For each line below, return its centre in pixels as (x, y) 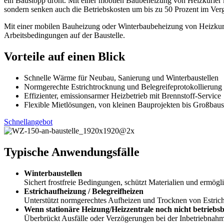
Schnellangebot (28, 121)
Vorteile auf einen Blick (64, 56)
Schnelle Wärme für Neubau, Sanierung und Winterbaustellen (121, 77)
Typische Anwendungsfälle (72, 152)
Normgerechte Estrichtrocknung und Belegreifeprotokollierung (123, 86)
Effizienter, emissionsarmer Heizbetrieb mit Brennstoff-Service (122, 95)
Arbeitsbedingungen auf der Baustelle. (64, 35)
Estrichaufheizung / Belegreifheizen (84, 191)
